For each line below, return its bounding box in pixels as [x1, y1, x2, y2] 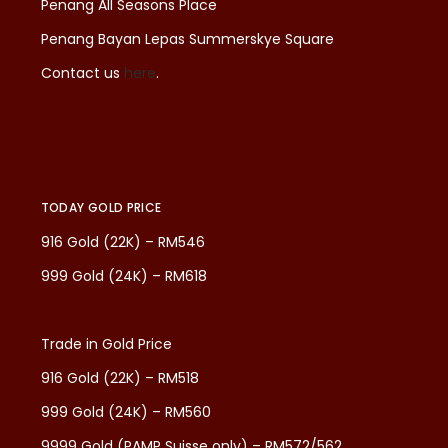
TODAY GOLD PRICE [40, 198, 162, 216]
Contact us [40, 62, 124, 83]
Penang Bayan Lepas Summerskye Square [40, 28, 334, 49]
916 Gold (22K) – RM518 [40, 367, 199, 388]
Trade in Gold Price [40, 333, 172, 354]
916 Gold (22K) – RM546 [40, 231, 205, 252]
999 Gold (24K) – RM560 [40, 401, 211, 422]
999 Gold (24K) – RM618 [40, 265, 207, 286]
